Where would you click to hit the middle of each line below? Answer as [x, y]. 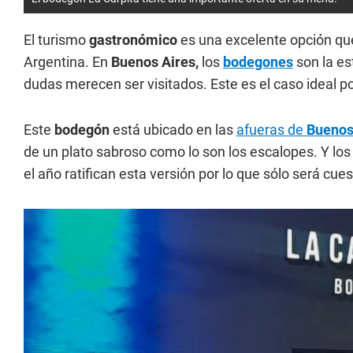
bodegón [82, 129]
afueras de [271, 129]
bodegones [258, 61]
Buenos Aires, [155, 61]
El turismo [56, 39]
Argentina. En [67, 61]
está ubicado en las [173, 129]
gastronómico [133, 39]
